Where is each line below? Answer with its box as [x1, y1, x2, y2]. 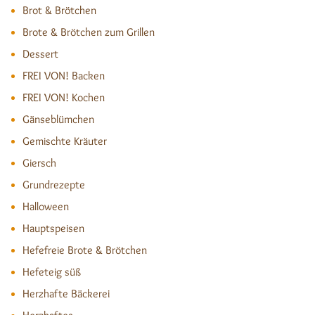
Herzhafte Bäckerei [22, 287, 110, 300]
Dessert [22, 47, 58, 60]
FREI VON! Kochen [22, 91, 105, 104]
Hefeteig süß [22, 265, 81, 278]
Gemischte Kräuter [22, 134, 107, 148]
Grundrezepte [22, 178, 85, 191]
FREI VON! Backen [22, 69, 105, 82]
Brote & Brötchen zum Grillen [22, 25, 155, 39]
